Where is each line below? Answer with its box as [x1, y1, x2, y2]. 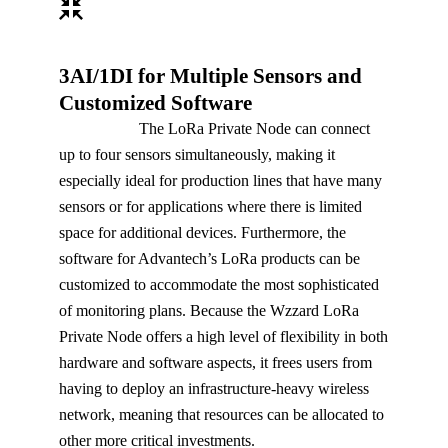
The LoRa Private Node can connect [59, 120, 370, 138]
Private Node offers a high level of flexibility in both [59, 328, 388, 346]
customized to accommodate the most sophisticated [59, 276, 379, 294]
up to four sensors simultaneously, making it [59, 146, 335, 164]
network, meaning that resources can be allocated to [59, 406, 384, 424]
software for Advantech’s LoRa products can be [59, 250, 360, 268]
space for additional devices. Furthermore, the [59, 224, 346, 242]
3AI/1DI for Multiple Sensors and [59, 64, 362, 88]
